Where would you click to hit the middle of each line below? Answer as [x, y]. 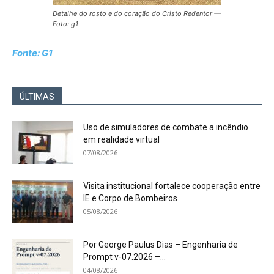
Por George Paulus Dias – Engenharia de [161, 245]
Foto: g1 [66, 24]
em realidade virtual [121, 140]
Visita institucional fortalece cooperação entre [172, 186]
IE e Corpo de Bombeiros [130, 198]
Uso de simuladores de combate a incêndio [166, 128]
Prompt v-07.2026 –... [124, 257]
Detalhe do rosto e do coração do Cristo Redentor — [137, 14]
